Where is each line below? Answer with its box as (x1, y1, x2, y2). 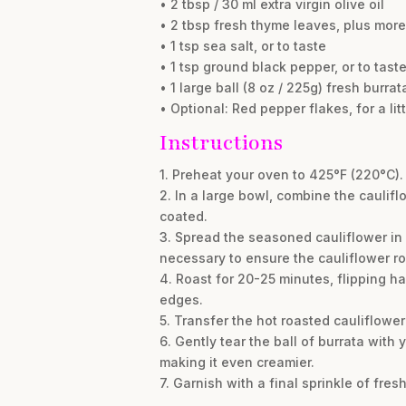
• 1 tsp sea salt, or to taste (159, 38, 326, 53)
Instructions (159, 129, 283, 157)
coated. (159, 208, 208, 224)
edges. (159, 292, 203, 307)
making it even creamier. (159, 354, 314, 370)
